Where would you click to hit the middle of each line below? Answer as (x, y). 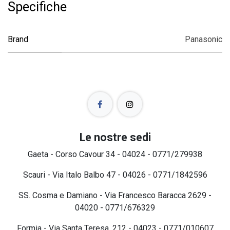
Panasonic (204, 39)
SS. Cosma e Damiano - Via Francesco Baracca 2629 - (115, 196)
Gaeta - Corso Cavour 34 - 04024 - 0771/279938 (115, 155)
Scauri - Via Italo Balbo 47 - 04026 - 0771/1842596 (115, 175)
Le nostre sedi (115, 138)
